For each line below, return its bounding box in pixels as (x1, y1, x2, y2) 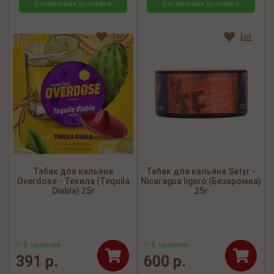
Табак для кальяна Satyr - (146, 166, 256, 177)
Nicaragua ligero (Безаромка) (141, 176, 261, 187)
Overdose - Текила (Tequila (17, 176, 130, 187)
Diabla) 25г (51, 186, 95, 196)
